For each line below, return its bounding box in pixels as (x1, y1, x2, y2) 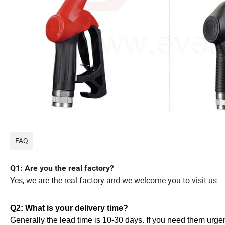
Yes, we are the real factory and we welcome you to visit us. (10, 175, 219, 186)
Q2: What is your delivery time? (10, 204, 128, 213)
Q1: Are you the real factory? (10, 163, 114, 173)
